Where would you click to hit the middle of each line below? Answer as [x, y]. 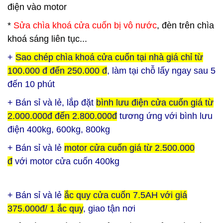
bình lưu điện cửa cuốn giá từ [155, 103]
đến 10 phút [31, 84]
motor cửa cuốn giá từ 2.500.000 [129, 148]
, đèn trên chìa [185, 25]
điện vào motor [37, 7]
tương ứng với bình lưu [165, 116]
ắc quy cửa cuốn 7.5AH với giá [126, 195]
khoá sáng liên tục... [47, 39]
